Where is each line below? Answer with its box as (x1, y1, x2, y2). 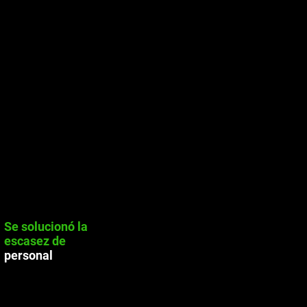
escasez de (4, 234, 66, 248)
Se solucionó (4, 219, 75, 234)
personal (4, 248, 53, 262)
